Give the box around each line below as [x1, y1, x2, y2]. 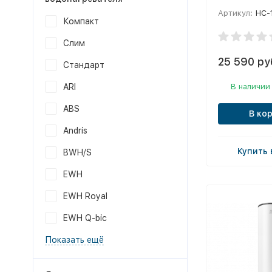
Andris [63, 126, 87, 135]
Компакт [63, 16, 99, 26]
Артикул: [217, 8, 253, 18]
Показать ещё [44, 235, 104, 245]
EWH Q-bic [63, 213, 107, 223]
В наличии [230, 81, 270, 91]
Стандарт [63, 60, 104, 70]
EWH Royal [63, 191, 107, 201]
